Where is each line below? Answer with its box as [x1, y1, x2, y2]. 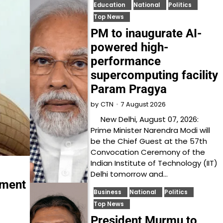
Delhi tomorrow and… [91, 169, 168, 179]
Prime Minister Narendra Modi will [91, 125, 211, 135]
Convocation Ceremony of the [91, 147, 206, 157]
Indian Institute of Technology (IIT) [91, 158, 218, 168]
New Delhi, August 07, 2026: [91, 114, 199, 124]
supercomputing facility [91, 68, 219, 82]
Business [94, 188, 122, 196]
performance [91, 54, 161, 68]
